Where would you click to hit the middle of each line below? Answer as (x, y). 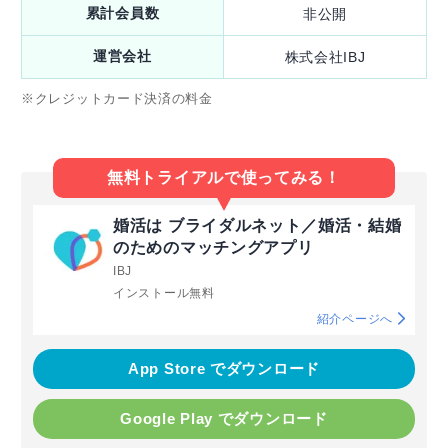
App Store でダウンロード (224, 368)
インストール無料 (164, 292)
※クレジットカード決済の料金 (117, 98)
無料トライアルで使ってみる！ (224, 177)
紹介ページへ (354, 318)
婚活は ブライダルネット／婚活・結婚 (257, 225)
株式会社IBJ (325, 56)
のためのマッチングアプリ (213, 247)
